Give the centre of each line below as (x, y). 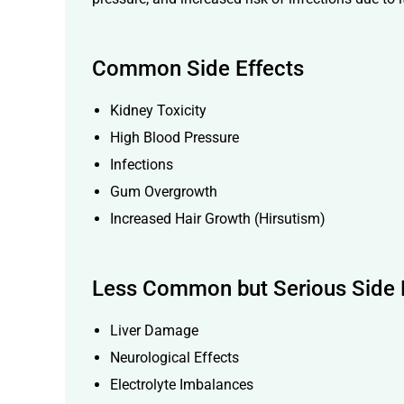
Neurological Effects (174, 358)
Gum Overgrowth (164, 192)
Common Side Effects (198, 69)
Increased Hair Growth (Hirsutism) (218, 219)
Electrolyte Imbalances (182, 385)
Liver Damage (154, 331)
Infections (142, 165)
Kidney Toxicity (158, 111)
